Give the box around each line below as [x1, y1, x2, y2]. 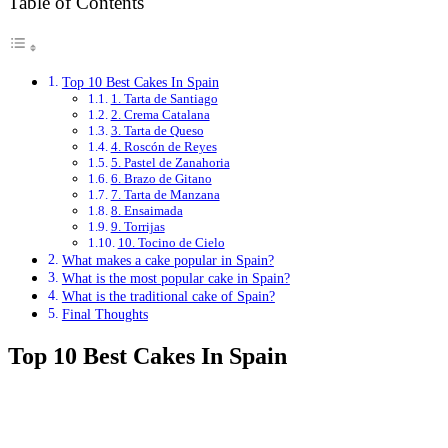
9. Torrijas [110, 219, 165, 235]
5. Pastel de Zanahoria [110, 155, 230, 171]
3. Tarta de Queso [110, 123, 204, 139]
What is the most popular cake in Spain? [61, 270, 290, 287]
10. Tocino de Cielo [117, 235, 225, 251]
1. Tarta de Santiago [110, 91, 218, 107]
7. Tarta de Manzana [110, 187, 220, 203]
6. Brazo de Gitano [110, 171, 212, 187]
